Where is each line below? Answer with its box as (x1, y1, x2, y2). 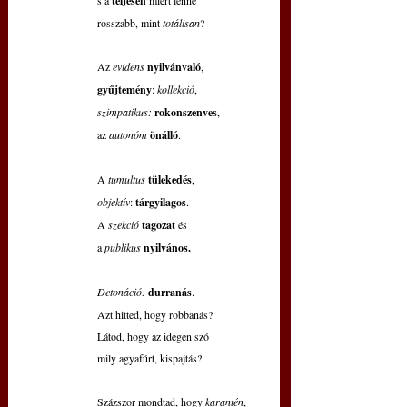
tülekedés (148, 172, 192, 188)
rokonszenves (154, 104, 217, 121)
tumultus (108, 172, 148, 187)
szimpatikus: (97, 104, 152, 120)
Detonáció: (97, 284, 145, 300)
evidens (113, 59, 147, 74)
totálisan (163, 15, 200, 31)
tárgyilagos (135, 194, 186, 211)
